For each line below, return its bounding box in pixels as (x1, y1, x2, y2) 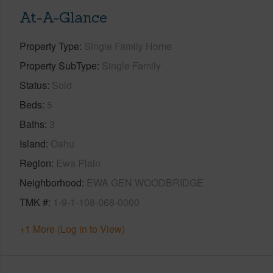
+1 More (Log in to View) (19, 221, 125, 236)
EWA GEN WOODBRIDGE (87, 175, 204, 190)
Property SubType (19, 58, 97, 73)
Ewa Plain (56, 155, 101, 170)
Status (19, 77, 47, 92)
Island (19, 136, 46, 151)
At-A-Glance (19, 7, 107, 27)
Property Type (19, 38, 79, 53)
